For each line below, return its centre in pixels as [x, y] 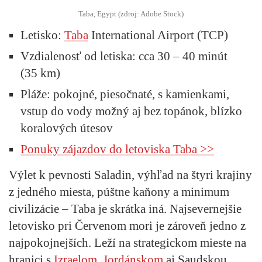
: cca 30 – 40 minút [180, 56]
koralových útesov [67, 128]
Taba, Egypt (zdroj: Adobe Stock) [131, 13]
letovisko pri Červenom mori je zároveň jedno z [127, 225]
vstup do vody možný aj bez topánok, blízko [131, 111]
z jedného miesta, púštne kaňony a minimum [119, 192]
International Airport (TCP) [158, 35]
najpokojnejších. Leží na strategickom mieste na [127, 242]
